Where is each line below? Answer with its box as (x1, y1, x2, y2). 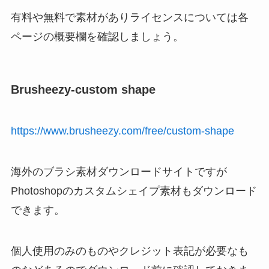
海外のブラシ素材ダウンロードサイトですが (10, 166, 227, 178)
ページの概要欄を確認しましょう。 (10, 30, 184, 43)
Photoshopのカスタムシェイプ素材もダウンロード (10, 185, 257, 197)
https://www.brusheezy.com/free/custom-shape (10, 125, 234, 138)
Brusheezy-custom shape (10, 82, 156, 96)
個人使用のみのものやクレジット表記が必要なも (10, 244, 249, 257)
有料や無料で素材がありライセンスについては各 (10, 11, 249, 23)
